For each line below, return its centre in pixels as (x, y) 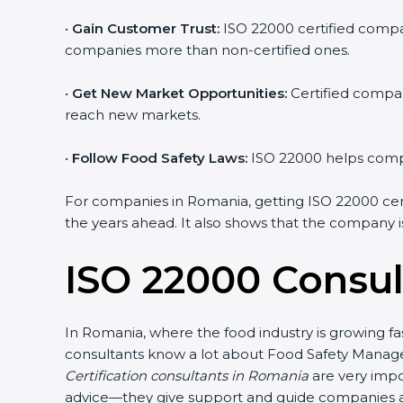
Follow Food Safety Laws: (160, 158)
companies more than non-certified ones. (207, 50)
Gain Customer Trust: (146, 28)
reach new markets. (133, 115)
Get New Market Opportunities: (179, 93)
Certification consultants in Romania (187, 376)
